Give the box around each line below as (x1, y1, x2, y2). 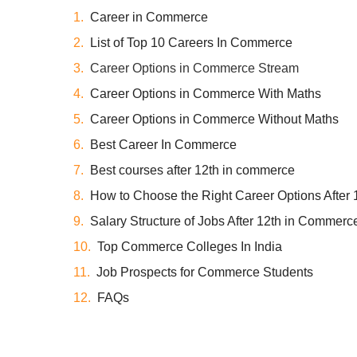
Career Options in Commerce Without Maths (90, 112, 339, 126)
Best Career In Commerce (90, 137, 237, 151)
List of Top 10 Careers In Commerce (90, 35, 292, 49)
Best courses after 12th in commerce (90, 163, 295, 177)
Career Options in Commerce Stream (90, 61, 299, 75)
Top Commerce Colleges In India (97, 239, 282, 253)
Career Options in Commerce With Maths (90, 86, 321, 100)
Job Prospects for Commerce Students (96, 265, 313, 279)
